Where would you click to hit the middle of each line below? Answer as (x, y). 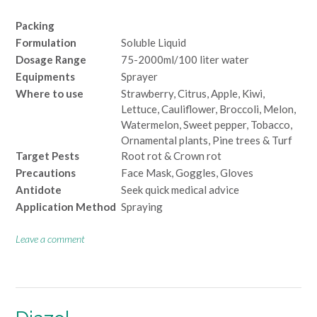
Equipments (45, 76)
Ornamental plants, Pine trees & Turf (207, 140)
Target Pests (47, 155)
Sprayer (139, 76)
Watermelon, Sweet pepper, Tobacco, (207, 124)
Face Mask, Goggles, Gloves (187, 172)
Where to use (50, 93)
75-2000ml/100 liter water (185, 59)
